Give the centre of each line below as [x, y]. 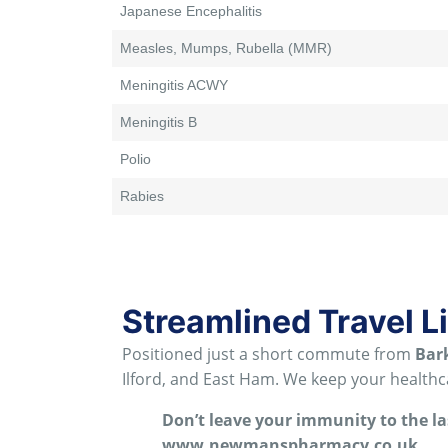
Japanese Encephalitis [191, 11]
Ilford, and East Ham [198, 379]
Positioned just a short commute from [268, 354]
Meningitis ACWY [174, 85]
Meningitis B [158, 122]
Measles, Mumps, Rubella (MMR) [226, 48]
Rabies [142, 196]
